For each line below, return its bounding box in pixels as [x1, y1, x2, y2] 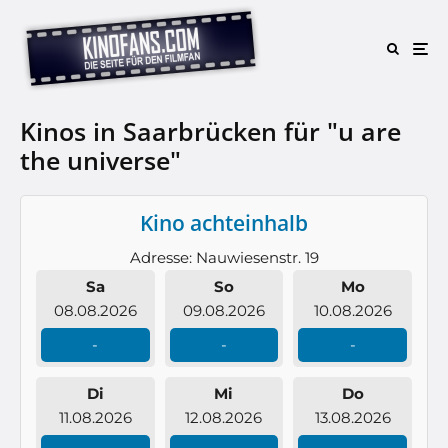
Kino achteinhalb [140, 209, 308, 237]
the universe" [20, 143, 181, 177]
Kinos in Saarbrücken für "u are [20, 114, 401, 148]
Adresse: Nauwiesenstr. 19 [129, 248, 319, 267]
